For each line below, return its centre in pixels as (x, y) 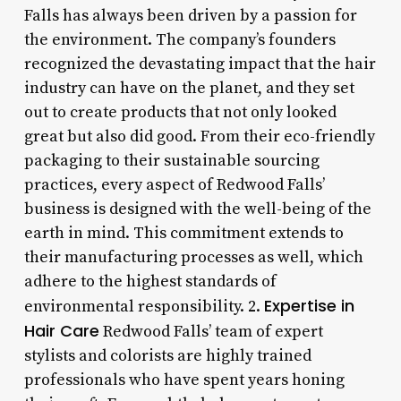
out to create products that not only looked (180, 112)
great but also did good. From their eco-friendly (199, 136)
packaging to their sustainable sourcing (171, 160)
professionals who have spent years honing (184, 380)
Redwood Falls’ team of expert (211, 331)
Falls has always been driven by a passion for (190, 15)
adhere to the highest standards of (150, 281)
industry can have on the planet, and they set (189, 88)
